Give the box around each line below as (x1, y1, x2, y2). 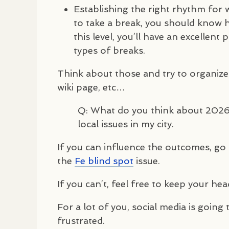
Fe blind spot (75, 155, 133, 166)
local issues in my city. (78, 118, 174, 129)
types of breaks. (74, 44, 145, 56)
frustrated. (57, 215, 105, 226)
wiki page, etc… (57, 81, 125, 93)
